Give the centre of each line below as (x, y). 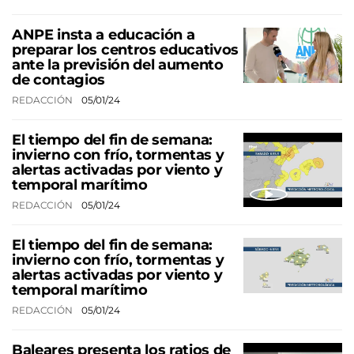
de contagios (59, 79)
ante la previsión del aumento (118, 64)
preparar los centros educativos (126, 49)
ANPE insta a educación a (104, 34)
